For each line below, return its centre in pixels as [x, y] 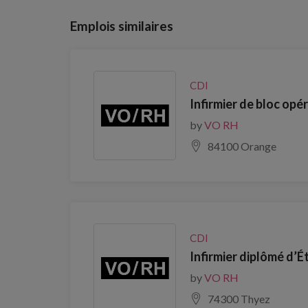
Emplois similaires [122, 26]
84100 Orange [242, 146]
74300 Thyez [239, 298]
